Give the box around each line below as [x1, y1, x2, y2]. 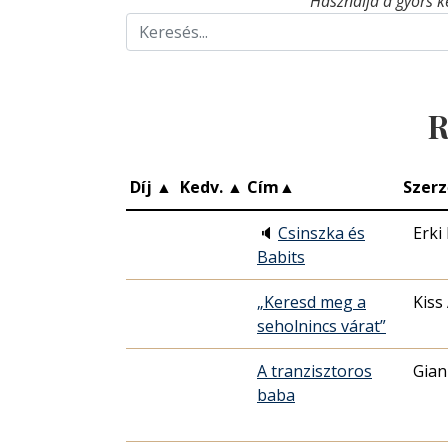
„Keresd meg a [257, 291, 366, 314]
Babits [257, 246, 305, 269]
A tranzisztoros [257, 360, 372, 383]
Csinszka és [278, 222, 365, 245]
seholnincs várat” [257, 315, 386, 338]
